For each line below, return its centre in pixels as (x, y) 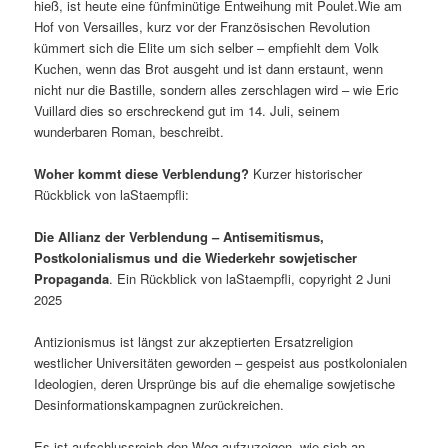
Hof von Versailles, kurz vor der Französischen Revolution (202, 26)
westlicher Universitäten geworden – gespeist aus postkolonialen (221, 362)
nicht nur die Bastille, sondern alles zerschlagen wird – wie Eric (217, 89)
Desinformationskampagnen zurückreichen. (159, 404)
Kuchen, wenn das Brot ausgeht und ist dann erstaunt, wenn (209, 68)
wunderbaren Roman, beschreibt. (129, 131)
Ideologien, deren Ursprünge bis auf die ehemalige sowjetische (215, 383)
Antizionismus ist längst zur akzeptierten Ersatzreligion (194, 341)
